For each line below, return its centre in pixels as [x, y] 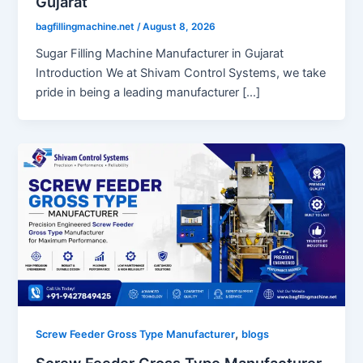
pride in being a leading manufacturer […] [148, 92]
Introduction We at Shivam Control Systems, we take [181, 73]
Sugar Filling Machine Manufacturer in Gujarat [160, 53]
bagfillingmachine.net [87, 26]
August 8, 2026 [179, 26]
